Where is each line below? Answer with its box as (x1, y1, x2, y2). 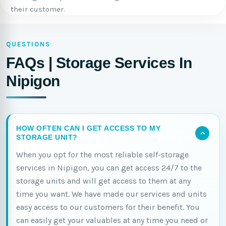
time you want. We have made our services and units (16, 189, 207, 199)
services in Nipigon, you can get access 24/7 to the (16, 163, 202, 173)
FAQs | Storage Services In (6, 54, 192, 71)
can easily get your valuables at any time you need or (16, 215, 208, 225)
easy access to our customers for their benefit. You (16, 202, 200, 212)
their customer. (11, 5, 65, 14)
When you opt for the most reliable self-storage (16, 150, 189, 159)
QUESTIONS (6, 40, 50, 48)
